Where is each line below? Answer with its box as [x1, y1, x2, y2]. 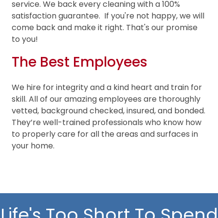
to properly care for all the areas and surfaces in [12, 128, 198, 140]
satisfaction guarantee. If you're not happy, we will [12, 10, 204, 21]
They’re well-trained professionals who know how [12, 116, 201, 128]
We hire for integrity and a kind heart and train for [12, 81, 202, 93]
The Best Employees [12, 52, 147, 72]
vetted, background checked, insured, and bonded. [12, 105, 205, 116]
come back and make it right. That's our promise [12, 21, 198, 33]
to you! [12, 33, 38, 45]
